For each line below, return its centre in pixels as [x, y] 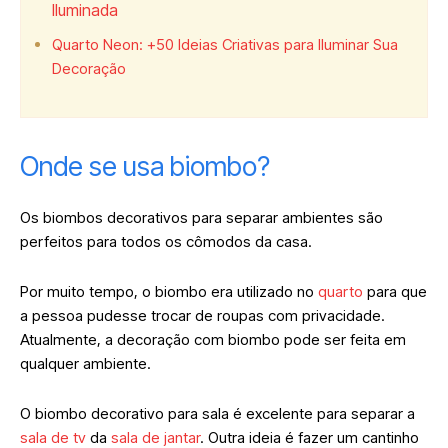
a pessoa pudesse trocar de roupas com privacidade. [202, 315]
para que [395, 291]
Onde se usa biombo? [145, 166]
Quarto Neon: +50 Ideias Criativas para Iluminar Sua [225, 44]
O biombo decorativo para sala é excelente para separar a [217, 413]
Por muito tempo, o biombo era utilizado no [169, 291]
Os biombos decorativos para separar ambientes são [201, 217]
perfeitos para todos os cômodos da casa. [168, 241]
